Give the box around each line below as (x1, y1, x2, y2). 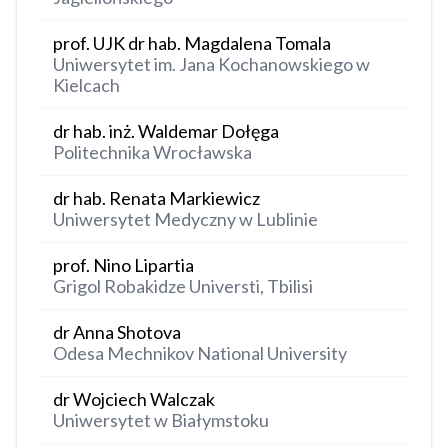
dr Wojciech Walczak (53, 388, 215, 411)
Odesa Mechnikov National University (53, 342, 347, 365)
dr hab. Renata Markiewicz (53, 187, 260, 210)
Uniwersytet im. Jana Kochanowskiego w (53, 53, 370, 76)
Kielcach (53, 74, 120, 97)
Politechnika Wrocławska (53, 141, 252, 164)
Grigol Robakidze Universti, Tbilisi (53, 275, 313, 298)
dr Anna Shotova (53, 321, 181, 344)
